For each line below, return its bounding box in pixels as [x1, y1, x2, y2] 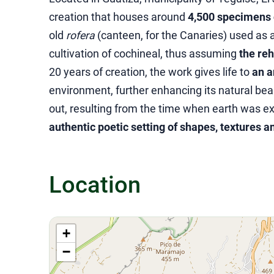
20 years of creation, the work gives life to [49, 66, 252, 78]
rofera [66, 29, 95, 42]
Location [49, 171, 141, 198]
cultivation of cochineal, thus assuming [49, 48, 239, 60]
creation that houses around [49, 11, 188, 23]
